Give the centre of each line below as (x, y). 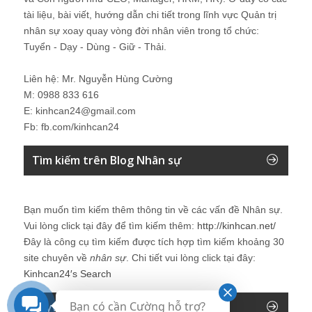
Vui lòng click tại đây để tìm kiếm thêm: (110, 226)
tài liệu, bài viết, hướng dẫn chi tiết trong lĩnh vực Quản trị (150, 15)
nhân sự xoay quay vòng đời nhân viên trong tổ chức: (141, 31)
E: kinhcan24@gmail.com (80, 111)
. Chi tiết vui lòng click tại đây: (191, 258)
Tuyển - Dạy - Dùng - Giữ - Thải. (95, 47)
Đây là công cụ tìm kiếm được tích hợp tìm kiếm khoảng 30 (154, 242)
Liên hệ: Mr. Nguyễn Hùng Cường (98, 79)
